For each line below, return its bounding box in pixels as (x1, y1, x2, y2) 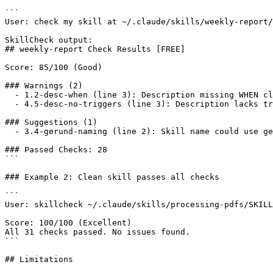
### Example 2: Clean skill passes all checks (5, 172, 219, 182)
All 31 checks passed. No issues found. (5, 227, 190, 236)
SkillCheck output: (5, 35, 93, 44)
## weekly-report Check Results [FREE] (5, 44, 185, 54)
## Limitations (5, 254, 73, 264)
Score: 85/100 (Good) (5, 62, 102, 72)
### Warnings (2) (5, 80, 83, 90)
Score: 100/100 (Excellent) (5, 218, 132, 227)
